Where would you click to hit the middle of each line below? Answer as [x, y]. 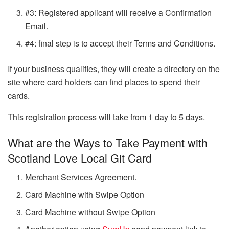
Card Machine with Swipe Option [85, 195]
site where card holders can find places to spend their [104, 82]
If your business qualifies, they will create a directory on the [114, 69]
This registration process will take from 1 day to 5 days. [106, 117]
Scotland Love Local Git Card [80, 157]
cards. [19, 96]
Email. [37, 26]
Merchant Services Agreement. [81, 177]
